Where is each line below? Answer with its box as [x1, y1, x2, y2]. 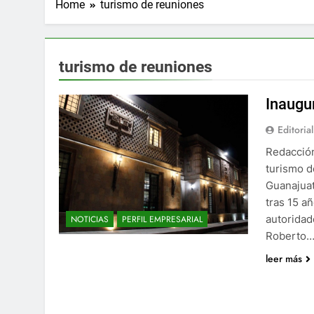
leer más [266, 251, 303, 266]
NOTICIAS [71, 212, 109, 226]
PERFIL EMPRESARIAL [122, 212, 203, 226]
